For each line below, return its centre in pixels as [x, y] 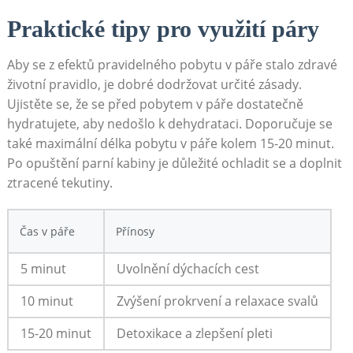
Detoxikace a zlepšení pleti [194, 334]
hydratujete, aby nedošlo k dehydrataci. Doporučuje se [169, 124]
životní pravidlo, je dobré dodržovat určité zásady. [154, 85]
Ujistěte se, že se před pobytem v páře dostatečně [155, 104]
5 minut [43, 269]
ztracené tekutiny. [59, 183]
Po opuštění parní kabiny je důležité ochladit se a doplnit [174, 163]
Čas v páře [47, 232]
